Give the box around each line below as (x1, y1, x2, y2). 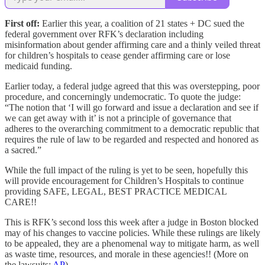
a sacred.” (5, 145, 41, 156)
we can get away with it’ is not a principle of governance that (5, 113, 231, 124)
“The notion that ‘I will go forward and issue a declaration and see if (5, 102, 258, 113)
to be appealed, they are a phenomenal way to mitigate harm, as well (5, 238, 259, 249)
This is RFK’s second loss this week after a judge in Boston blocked (5, 217, 258, 228)
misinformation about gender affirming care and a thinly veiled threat (5, 40, 260, 50)
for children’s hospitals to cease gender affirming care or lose (5, 50, 230, 61)
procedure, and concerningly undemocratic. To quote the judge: (5, 92, 241, 102)
